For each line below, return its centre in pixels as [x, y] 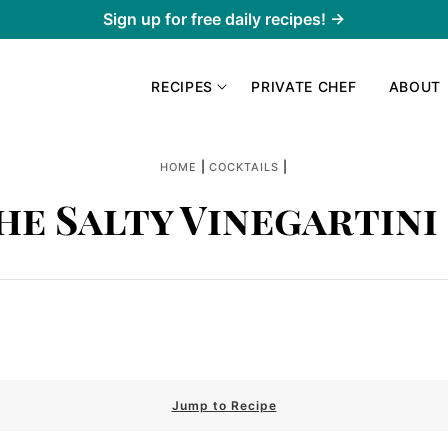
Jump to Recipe [224, 405]
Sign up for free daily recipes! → [224, 19]
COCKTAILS [244, 167]
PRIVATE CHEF [304, 86]
